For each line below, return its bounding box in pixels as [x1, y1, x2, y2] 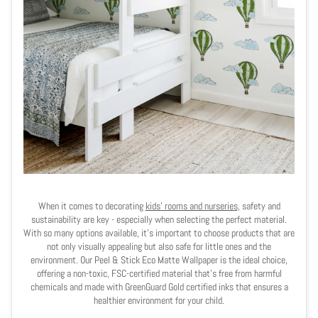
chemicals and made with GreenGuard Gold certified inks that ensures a [30, 280, 288, 293]
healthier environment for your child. [94, 293, 224, 307]
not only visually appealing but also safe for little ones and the [47, 239, 271, 253]
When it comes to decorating [38, 199, 146, 212]
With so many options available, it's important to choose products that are [23, 226, 295, 239]
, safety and [237, 199, 280, 212]
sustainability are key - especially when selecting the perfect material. [31, 212, 287, 226]
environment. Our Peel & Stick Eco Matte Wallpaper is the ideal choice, [31, 253, 287, 266]
